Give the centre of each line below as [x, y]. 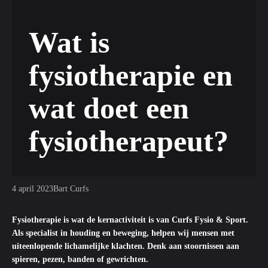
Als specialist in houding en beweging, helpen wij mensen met [123, 233]
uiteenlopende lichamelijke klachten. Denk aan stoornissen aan [126, 246]
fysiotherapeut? [129, 141]
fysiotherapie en [131, 75]
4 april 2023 [33, 189]
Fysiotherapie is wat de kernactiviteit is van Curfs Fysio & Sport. [130, 220]
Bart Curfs [71, 189]
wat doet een [109, 108]
